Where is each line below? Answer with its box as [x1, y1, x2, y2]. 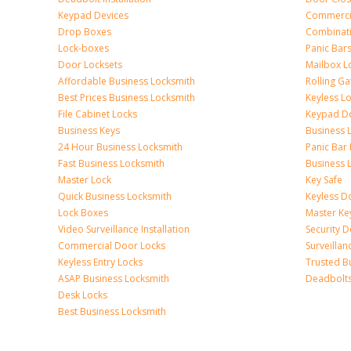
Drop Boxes [58, 25, 111, 38]
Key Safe [306, 173, 342, 186]
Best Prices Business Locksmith [58, 91, 195, 104]
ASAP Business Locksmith [58, 272, 169, 285]
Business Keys [58, 124, 120, 137]
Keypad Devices [58, 9, 128, 22]
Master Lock [58, 173, 111, 186]
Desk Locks [58, 288, 107, 302]
